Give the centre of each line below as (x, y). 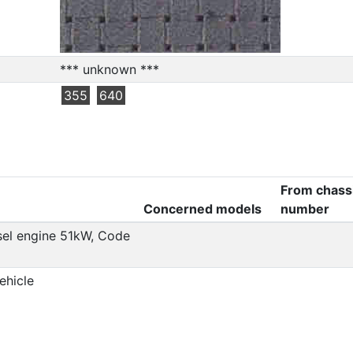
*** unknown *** (109, 69)
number (305, 208)
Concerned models (202, 208)
